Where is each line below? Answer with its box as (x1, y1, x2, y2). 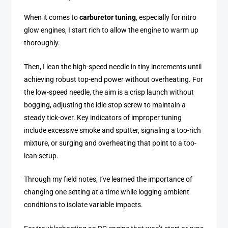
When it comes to (24, 13, 80, 22)
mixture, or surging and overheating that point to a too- (24, 138, 197, 148)
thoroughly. (24, 39, 61, 48)
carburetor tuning (79, 13, 136, 22)
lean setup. (24, 151, 59, 160)
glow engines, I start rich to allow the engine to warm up (24, 26, 199, 35)
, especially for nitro (136, 13, 197, 22)
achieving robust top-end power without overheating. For (24, 75, 204, 84)
